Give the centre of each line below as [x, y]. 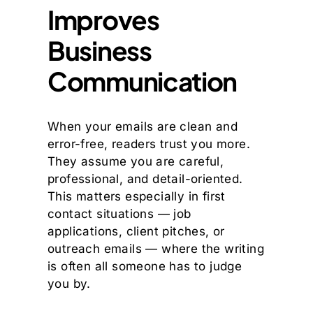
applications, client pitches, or [136, 231]
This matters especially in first [137, 196]
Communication [143, 81]
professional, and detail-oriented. [145, 179]
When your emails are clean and [143, 126]
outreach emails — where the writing [156, 248]
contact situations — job [119, 213]
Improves [103, 20]
